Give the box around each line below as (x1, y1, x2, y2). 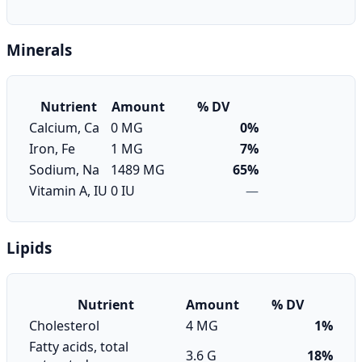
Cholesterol (29, 316, 99, 335)
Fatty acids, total (29, 337, 128, 356)
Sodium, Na (29, 161, 99, 179)
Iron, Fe (29, 140, 75, 158)
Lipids (6, 237, 52, 258)
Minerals (6, 40, 72, 61)
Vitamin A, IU (29, 182, 107, 200)
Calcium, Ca (29, 119, 99, 137)
